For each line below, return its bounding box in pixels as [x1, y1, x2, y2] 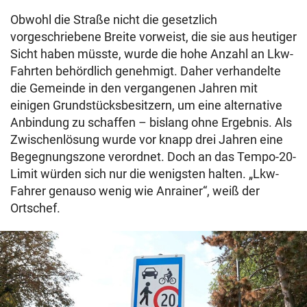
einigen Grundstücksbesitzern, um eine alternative [10, 97, 282, 112]
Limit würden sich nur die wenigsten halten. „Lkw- [10, 166, 279, 181]
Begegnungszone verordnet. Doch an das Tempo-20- [10, 149, 296, 164]
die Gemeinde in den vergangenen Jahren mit [10, 80, 258, 95]
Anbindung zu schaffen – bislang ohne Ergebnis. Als [10, 114, 292, 130]
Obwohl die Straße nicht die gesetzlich [10, 12, 217, 27]
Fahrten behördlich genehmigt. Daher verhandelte [10, 63, 281, 78]
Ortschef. [10, 200, 60, 215]
